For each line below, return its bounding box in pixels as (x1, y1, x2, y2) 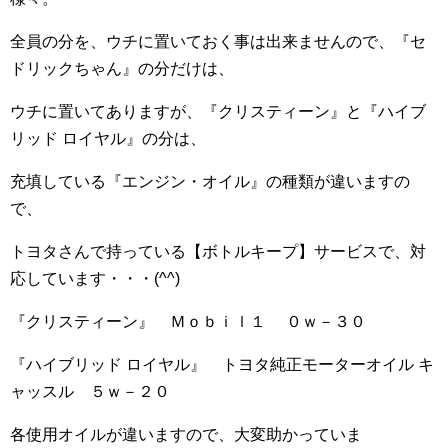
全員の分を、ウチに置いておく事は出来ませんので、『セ (10, 32, 426, 50)
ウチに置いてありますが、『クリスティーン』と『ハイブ (10, 102, 426, 120)
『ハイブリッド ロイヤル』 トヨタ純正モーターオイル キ (10, 355, 434, 373)
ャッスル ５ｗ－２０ (10, 382, 170, 400)
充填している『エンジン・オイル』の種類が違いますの (10, 172, 410, 190)
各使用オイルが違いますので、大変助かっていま (10, 425, 362, 443)
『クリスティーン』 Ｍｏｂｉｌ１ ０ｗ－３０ (10, 312, 366, 330)
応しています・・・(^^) (10, 269, 180, 287)
